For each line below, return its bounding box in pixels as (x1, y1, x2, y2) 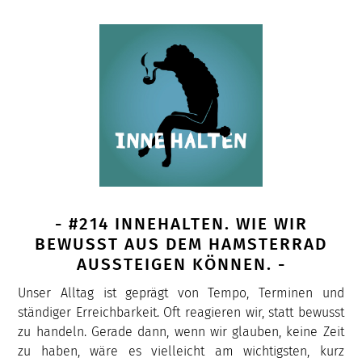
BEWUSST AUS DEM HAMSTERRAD (35, 234, 327, 255)
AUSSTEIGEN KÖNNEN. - (76, 255, 286, 276)
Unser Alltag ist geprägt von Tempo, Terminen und (18, 284, 344, 301)
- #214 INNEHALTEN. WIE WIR (54, 214, 308, 235)
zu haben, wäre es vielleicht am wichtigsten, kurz (18, 343, 344, 359)
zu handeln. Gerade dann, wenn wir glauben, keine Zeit (18, 323, 344, 339)
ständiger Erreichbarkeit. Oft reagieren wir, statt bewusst (18, 304, 344, 320)
